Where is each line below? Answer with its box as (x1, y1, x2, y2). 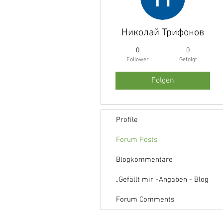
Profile (116, 115, 138, 124)
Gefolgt (179, 56, 197, 63)
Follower (126, 56, 149, 63)
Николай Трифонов (121, 27, 204, 39)
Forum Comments (116, 195, 174, 204)
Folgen (151, 76, 174, 86)
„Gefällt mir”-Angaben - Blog (116, 175, 209, 184)
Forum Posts (116, 135, 157, 144)
